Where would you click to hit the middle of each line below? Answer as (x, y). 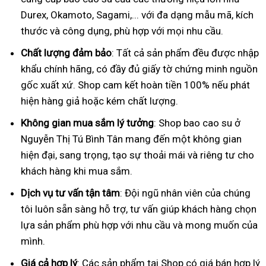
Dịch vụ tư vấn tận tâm (70, 193)
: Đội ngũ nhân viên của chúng (185, 193)
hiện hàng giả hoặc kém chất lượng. (99, 101)
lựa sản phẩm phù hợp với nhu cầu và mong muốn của (139, 225)
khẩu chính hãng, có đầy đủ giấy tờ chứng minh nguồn (139, 69)
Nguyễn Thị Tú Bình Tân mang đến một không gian (131, 139)
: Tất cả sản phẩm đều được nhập (185, 53)
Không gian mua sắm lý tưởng (87, 123)
